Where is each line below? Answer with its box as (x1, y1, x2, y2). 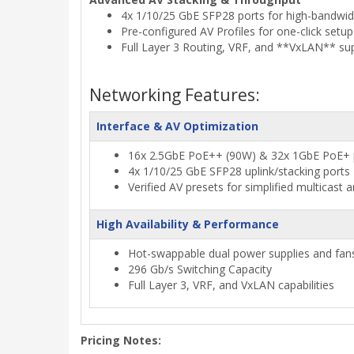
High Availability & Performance (96, 216, 279, 232)
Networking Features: (89, 83, 260, 106)
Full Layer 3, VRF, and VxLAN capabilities (128, 277, 334, 292)
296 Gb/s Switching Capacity (128, 261, 272, 277)
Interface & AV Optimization (96, 118, 258, 134)
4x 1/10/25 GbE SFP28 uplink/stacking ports (128, 163, 350, 179)
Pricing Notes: (81, 332, 161, 348)
